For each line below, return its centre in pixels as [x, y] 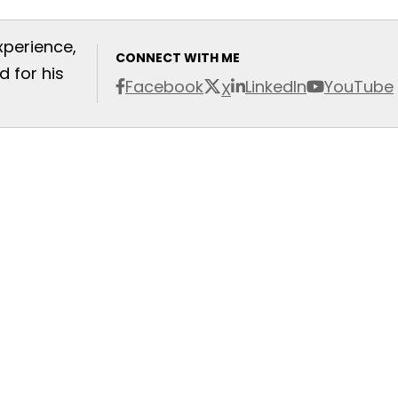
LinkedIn [276, 87]
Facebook [164, 87]
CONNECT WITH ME [178, 57]
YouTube [359, 87]
